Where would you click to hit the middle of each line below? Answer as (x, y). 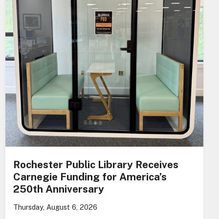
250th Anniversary (58, 189)
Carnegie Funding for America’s (90, 177)
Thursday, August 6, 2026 (55, 207)
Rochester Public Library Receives (96, 165)
